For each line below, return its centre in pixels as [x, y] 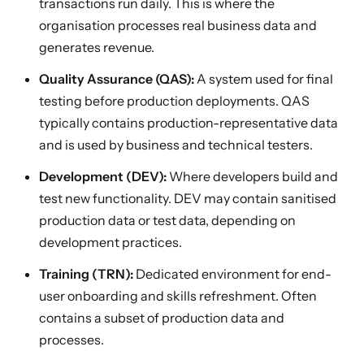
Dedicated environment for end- [232, 274]
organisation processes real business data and [178, 25]
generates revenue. [97, 47]
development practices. [110, 242]
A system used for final [264, 79]
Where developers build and [252, 176]
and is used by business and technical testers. [176, 145]
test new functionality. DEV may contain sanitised [188, 198]
